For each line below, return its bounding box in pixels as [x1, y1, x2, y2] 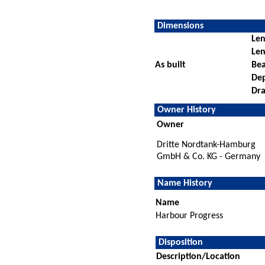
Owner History [157, 105, 216, 115]
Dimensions [157, 21, 204, 31]
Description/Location [156, 251, 241, 261]
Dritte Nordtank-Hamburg [157, 140, 256, 150]
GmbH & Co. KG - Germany [157, 151, 261, 161]
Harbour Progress [156, 211, 224, 221]
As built [155, 60, 186, 70]
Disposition [159, 237, 203, 247]
